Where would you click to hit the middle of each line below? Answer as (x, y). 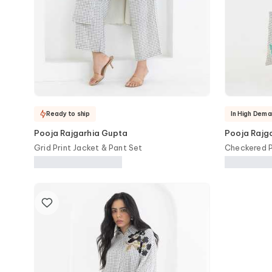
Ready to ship (68, 114)
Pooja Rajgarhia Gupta (81, 133)
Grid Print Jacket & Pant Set (88, 148)
